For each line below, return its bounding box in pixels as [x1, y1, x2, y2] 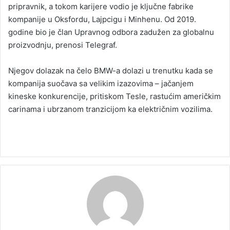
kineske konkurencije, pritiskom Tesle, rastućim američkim [8, 91, 221, 102]
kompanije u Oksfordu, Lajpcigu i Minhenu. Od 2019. [8, 14, 196, 25]
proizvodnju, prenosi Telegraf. [8, 40, 117, 50]
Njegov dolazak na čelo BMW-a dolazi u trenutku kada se [8, 66, 213, 76]
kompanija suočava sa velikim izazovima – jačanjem [8, 79, 194, 89]
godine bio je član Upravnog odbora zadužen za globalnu [8, 27, 214, 37]
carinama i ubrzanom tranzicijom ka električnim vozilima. [8, 104, 213, 114]
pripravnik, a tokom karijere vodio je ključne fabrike [8, 2, 194, 12]
